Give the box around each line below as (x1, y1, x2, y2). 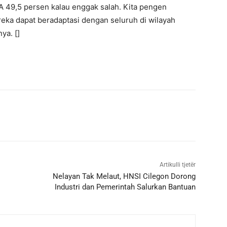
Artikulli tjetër (159, 161, 196, 169)
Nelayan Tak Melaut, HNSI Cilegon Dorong (52, 172, 196, 181)
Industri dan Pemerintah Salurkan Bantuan (54, 182, 196, 192)
